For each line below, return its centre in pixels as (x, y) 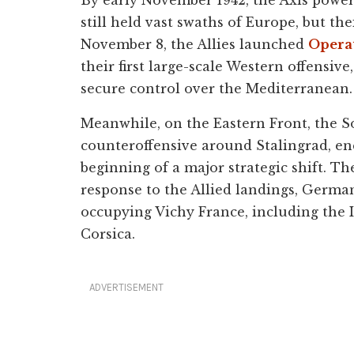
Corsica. (108, 233)
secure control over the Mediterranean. (217, 88)
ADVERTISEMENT (126, 287)
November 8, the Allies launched (194, 44)
